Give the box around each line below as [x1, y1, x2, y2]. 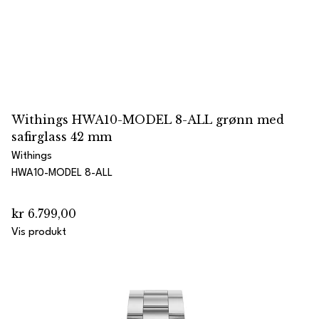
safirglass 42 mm [11, 130, 112, 144]
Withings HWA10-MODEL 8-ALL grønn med [11, 113, 284, 127]
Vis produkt [11, 227, 66, 238]
